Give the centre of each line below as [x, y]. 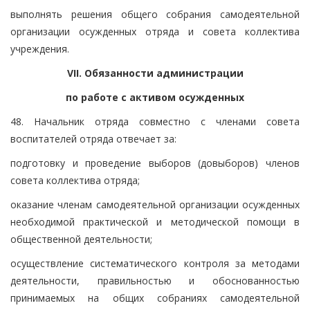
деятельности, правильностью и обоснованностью [155, 280]
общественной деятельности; [81, 239]
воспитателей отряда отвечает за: [93, 138]
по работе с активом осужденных [155, 97]
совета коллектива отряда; [75, 180]
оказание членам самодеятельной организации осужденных [155, 204]
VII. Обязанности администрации [155, 73]
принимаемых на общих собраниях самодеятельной [155, 298]
